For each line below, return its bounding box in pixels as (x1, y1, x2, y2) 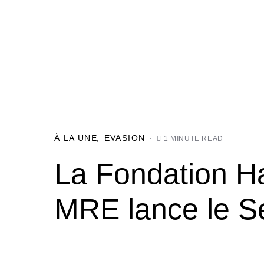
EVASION (104, 133, 146, 143)
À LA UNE (54, 133, 98, 143)
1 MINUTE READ (164, 134, 223, 143)
